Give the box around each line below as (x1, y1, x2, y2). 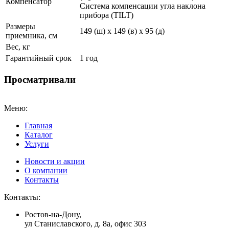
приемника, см (6, 31, 57, 40)
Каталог (25, 130, 53, 140)
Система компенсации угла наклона (80, 1, 205, 10)
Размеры (6, 21, 35, 31)
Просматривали (4, 74, 76, 85)
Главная (25, 121, 52, 130)
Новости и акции (25, 157, 85, 166)
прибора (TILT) (80, 10, 133, 19)
